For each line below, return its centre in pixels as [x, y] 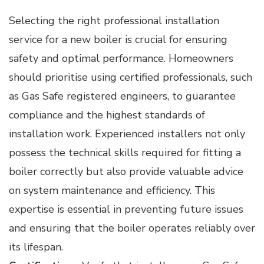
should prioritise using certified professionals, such [131, 77]
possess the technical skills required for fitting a [125, 152]
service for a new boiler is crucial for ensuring [118, 39]
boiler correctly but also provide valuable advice [126, 171]
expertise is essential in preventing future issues [126, 209]
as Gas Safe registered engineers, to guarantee [122, 96]
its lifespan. [36, 247]
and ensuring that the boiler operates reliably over [132, 228]
